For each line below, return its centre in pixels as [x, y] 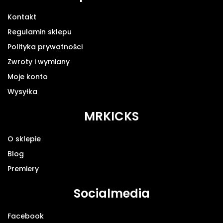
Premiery [23, 168]
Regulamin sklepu [40, 32]
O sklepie [24, 139]
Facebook [26, 216]
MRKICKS [111, 116]
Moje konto [28, 76]
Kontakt [22, 17]
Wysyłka [22, 91]
